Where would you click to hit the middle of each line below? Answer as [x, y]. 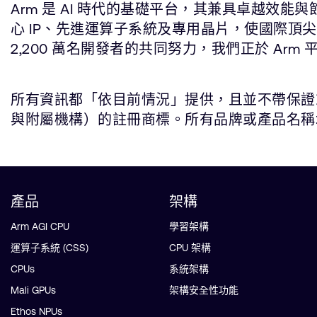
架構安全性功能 [204, 290]
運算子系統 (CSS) [50, 248]
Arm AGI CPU [40, 226]
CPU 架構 [190, 248]
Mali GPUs [33, 290]
